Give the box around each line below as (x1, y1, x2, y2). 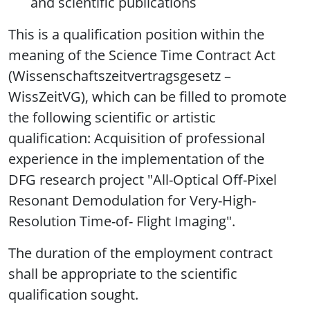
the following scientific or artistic (8, 108, 216, 127)
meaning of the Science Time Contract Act (8, 46, 275, 65)
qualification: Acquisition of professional (8, 129, 265, 148)
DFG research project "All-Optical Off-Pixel (8, 170, 277, 190)
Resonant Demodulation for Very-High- (8, 191, 256, 210)
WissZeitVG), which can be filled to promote (8, 87, 286, 107)
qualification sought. (8, 285, 138, 304)
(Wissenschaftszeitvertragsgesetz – (8, 66, 231, 86)
